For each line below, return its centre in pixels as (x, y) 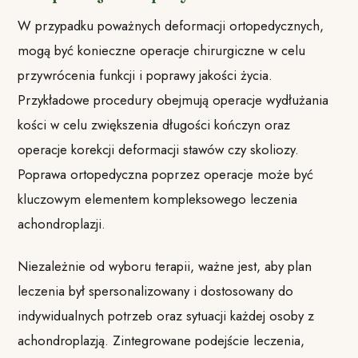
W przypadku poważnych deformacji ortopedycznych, (171, 26)
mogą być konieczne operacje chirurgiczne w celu (162, 51)
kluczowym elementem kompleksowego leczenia (158, 199)
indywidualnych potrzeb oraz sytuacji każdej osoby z (166, 315)
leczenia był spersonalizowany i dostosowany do (156, 290)
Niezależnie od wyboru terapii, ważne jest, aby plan (165, 266)
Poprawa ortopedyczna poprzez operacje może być (166, 175)
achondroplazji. (62, 224)
